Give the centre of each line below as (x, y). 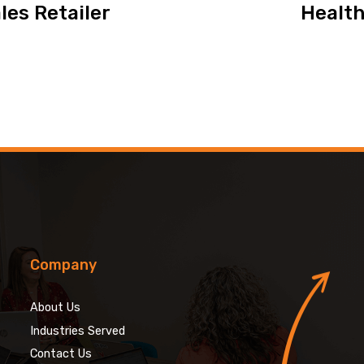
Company (64, 264)
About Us (56, 307)
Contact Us (61, 354)
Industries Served (78, 331)
